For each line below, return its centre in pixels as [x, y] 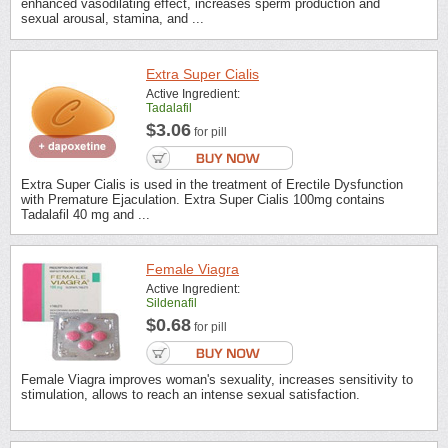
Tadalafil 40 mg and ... [85, 214]
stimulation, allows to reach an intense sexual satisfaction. [190, 395]
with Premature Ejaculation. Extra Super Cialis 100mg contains [203, 199]
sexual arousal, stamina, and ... [112, 19]
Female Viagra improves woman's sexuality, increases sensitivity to [217, 380]
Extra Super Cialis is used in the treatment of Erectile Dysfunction [212, 184]
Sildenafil [171, 303]
